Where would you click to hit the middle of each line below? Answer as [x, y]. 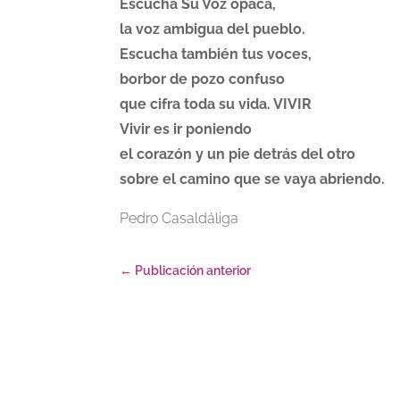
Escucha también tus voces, [216, 54]
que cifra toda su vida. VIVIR [216, 104]
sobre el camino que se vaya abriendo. [253, 179]
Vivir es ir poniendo [186, 129]
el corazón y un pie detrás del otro [238, 154]
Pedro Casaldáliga [179, 219]
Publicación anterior [193, 270]
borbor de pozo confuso [203, 79]
